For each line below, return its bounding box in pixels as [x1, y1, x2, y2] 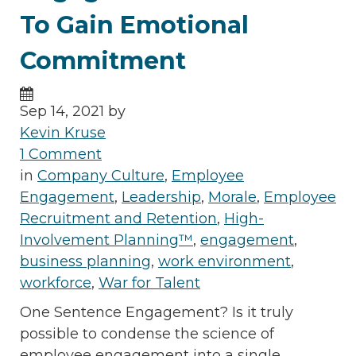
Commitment [20, 45, 186, 75]
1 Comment [20, 145, 102, 163]
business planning [20, 252, 151, 270]
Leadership [122, 188, 201, 206]
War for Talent [99, 273, 200, 292]
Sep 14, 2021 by [20, 102, 126, 120]
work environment [158, 252, 291, 270]
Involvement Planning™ [20, 230, 193, 249]
